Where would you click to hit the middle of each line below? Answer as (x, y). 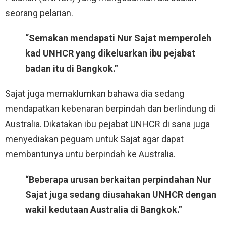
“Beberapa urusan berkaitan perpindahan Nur (118, 180)
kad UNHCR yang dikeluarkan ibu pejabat (110, 53)
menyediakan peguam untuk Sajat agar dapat (94, 139)
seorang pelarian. (39, 13)
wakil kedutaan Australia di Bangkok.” (104, 210)
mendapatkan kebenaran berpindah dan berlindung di (110, 109)
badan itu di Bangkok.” (72, 69)
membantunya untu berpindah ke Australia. (90, 154)
